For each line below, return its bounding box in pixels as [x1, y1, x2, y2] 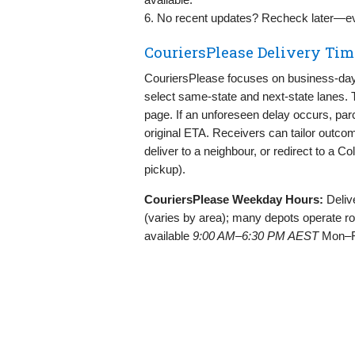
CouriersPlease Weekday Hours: [144, 192, 323, 206]
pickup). [144, 162, 185, 176]
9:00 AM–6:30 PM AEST [193, 228, 319, 242]
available [144, 228, 193, 242]
